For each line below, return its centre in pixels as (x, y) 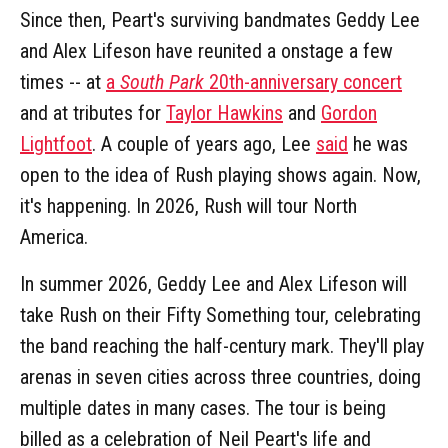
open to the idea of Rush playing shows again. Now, (220, 174)
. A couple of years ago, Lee (204, 143)
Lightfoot (56, 143)
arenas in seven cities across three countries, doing (220, 376)
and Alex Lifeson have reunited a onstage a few (206, 50)
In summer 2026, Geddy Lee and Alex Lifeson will (213, 283)
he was (378, 143)
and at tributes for (93, 112)
